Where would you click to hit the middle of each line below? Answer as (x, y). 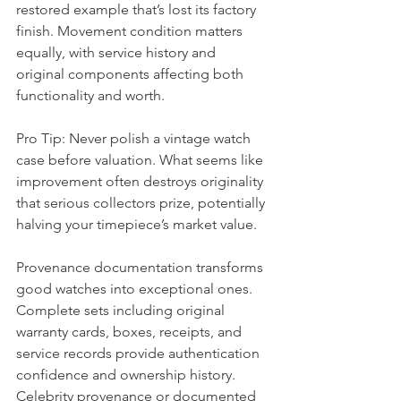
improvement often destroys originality (141, 181)
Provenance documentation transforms (141, 267)
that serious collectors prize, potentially (142, 203)
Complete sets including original (122, 310)
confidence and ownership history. (128, 375)
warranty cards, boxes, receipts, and (131, 332)
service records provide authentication (140, 353)
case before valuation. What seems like (141, 160)
